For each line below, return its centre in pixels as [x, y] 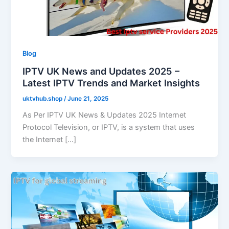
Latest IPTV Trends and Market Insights [111, 83]
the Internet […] [50, 140]
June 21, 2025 [88, 98]
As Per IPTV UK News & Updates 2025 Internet [105, 115]
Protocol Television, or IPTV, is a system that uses [109, 128]
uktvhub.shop [43, 98]
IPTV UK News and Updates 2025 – [101, 71]
